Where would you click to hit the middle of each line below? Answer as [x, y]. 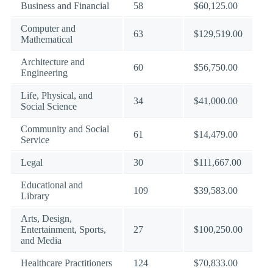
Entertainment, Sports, [63, 229]
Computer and [48, 28]
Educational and [52, 185]
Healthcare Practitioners [66, 263]
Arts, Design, [46, 218]
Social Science [49, 106]
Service [35, 140]
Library [35, 196]
